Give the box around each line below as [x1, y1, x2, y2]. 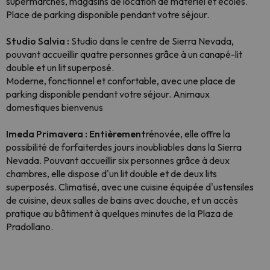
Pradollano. [6, 221, 53, 233]
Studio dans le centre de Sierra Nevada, [71, 35, 234, 47]
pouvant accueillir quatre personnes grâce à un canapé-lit [6, 48, 242, 60]
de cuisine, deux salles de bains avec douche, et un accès [6, 194, 238, 206]
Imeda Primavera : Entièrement [6, 128, 146, 140]
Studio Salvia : [6, 35, 71, 47]
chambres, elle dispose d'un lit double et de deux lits [6, 168, 217, 180]
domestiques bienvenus [6, 101, 103, 113]
